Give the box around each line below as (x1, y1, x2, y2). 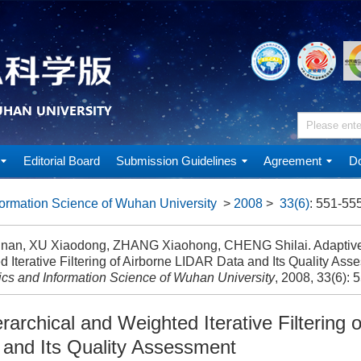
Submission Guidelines (115, 154, 237, 168)
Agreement (263, 154, 322, 168)
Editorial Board (23, 154, 100, 168)
